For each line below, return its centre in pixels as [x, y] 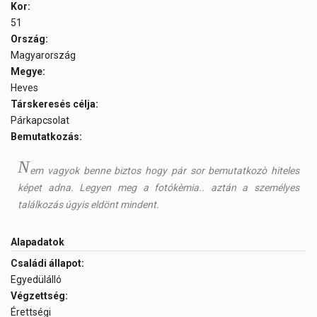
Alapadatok [38, 242]
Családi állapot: [47, 264]
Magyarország [44, 56]
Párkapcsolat [41, 121]
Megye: [28, 72]
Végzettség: [39, 296]
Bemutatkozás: [46, 137]
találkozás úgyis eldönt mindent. [88, 205]
